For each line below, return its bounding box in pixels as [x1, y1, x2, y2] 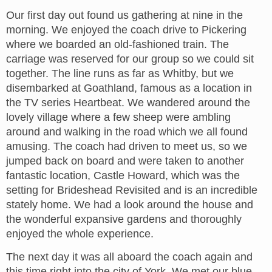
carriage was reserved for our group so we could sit [6, 53, 254, 65]
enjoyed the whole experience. [6, 228, 154, 240]
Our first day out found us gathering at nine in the [6, 9, 243, 21]
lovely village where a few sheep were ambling [6, 111, 231, 123]
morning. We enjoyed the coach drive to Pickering [6, 24, 246, 36]
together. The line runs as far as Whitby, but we [6, 67, 234, 80]
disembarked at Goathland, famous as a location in [6, 82, 252, 94]
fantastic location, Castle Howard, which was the [6, 169, 240, 182]
